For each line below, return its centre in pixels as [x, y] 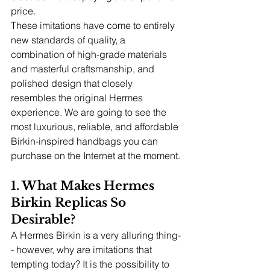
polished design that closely [73, 83]
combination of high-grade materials [90, 54]
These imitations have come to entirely [94, 25]
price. [23, 11]
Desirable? [43, 219]
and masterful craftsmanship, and [84, 69]
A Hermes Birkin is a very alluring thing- [96, 235]
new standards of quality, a [69, 40]
